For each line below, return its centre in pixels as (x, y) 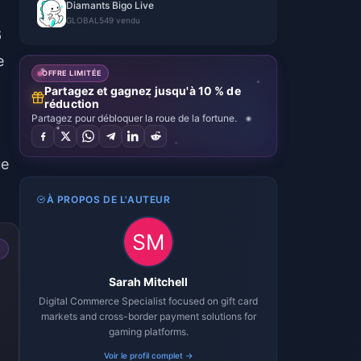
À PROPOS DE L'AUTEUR (108, 199)
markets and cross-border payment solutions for (148, 316)
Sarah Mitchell (148, 282)
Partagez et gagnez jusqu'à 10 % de (143, 91)
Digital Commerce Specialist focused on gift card (148, 301)
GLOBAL (83, 20)
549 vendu (120, 20)
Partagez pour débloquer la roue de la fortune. (134, 118)
